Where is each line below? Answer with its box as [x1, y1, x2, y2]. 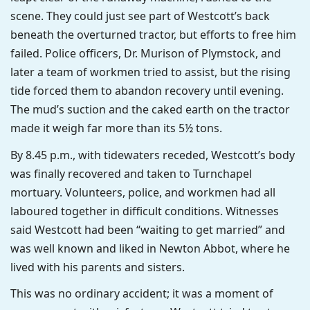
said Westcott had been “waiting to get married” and [10, 221, 285, 237]
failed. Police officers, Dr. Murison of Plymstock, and [10, 46, 281, 62]
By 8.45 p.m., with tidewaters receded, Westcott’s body [10, 147, 295, 163]
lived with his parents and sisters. [10, 259, 185, 275]
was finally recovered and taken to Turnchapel [10, 165, 252, 181]
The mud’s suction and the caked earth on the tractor [10, 102, 290, 118]
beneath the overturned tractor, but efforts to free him [10, 27, 296, 43]
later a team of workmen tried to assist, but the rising [10, 64, 291, 80]
